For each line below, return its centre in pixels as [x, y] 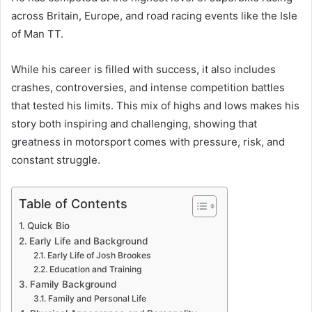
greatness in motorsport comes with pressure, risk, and [148, 141]
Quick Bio [49, 225]
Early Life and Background [88, 241]
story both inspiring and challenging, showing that [134, 123]
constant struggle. [56, 159]
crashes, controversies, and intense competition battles [148, 87]
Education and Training [95, 269]
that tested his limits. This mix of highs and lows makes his [155, 105]
